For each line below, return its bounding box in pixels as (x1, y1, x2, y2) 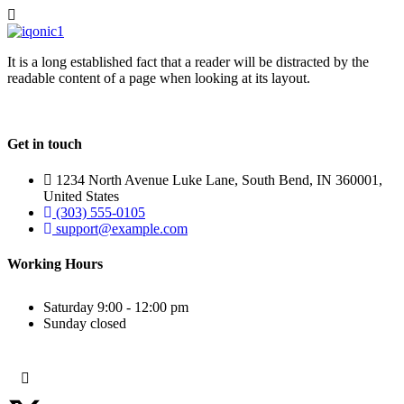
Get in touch (7, 136, 82, 152)
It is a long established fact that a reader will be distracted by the (7, 54, 369, 69)
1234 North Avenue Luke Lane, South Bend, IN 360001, (56, 171, 382, 188)
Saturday (43, 298, 94, 315)
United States (43, 188, 119, 204)
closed (90, 315, 126, 331)
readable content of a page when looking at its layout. (7, 70, 310, 86)
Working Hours (7, 255, 103, 271)
